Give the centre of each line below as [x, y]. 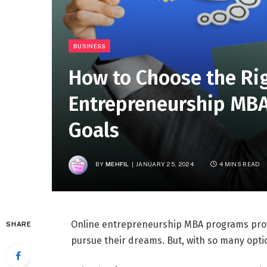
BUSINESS [90, 46]
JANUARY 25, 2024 [165, 164]
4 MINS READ [240, 164]
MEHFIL [117, 164]
